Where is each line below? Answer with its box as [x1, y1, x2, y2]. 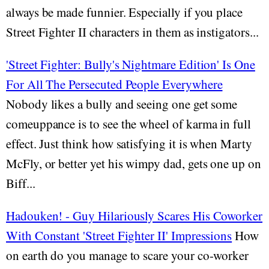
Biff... [6, 175, 35, 192]
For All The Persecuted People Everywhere [6, 76, 223, 92]
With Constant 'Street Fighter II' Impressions [6, 227, 232, 244]
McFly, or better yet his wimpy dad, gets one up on [6, 155, 261, 172]
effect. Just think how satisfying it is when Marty [6, 135, 252, 152]
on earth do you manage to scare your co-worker [6, 247, 249, 264]
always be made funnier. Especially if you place [6, 4, 243, 20]
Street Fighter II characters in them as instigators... [6, 23, 259, 40]
